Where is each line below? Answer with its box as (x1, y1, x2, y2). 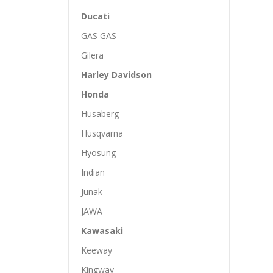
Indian (81, 166, 105, 178)
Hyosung (81, 147, 116, 158)
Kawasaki (81, 225, 123, 236)
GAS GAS (81, 30, 116, 41)
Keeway (81, 244, 112, 256)
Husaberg (81, 108, 119, 119)
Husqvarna (81, 127, 123, 139)
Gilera (81, 49, 104, 61)
